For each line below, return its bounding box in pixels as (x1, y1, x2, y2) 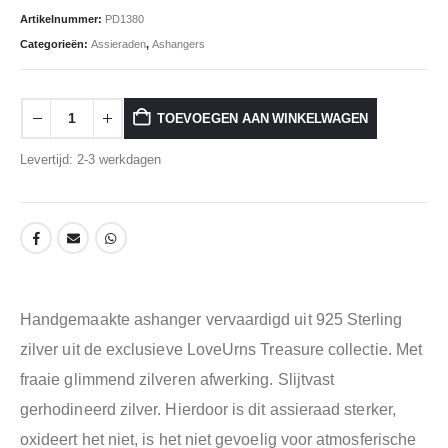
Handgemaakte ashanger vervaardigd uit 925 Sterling (20, 310, 403, 328)
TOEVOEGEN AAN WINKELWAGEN (157, 110, 369, 126)
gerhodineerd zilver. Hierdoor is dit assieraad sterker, (20, 400, 396, 418)
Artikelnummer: (20, 12, 105, 25)
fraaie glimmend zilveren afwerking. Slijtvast (20, 370, 335, 388)
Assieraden (91, 38, 146, 51)
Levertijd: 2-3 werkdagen (20, 152, 161, 168)
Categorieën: (20, 38, 91, 51)
